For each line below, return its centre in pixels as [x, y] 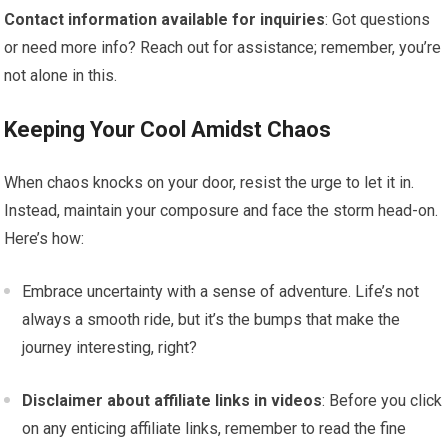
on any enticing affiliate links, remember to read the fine [214, 428]
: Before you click [382, 400]
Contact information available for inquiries [165, 19]
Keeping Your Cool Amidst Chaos [168, 129]
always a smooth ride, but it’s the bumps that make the [211, 319]
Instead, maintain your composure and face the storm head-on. [221, 210]
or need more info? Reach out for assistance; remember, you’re [223, 47]
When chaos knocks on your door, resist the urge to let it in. [209, 182]
